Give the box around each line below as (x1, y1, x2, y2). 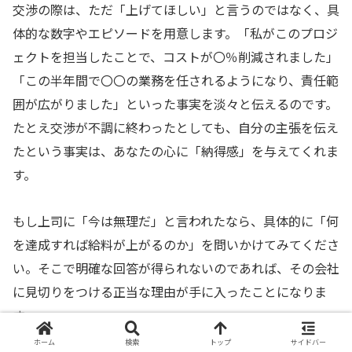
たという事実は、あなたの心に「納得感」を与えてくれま (13, 141, 339, 161)
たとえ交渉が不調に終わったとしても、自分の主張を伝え (13, 118, 339, 137)
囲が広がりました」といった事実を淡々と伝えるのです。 (13, 94, 338, 114)
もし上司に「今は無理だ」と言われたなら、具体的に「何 (13, 211, 339, 231)
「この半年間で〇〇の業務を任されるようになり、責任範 (13, 71, 339, 90)
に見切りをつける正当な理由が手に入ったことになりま (13, 282, 327, 302)
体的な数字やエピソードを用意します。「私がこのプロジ (13, 24, 338, 43)
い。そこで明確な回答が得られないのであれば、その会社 (13, 258, 339, 278)
